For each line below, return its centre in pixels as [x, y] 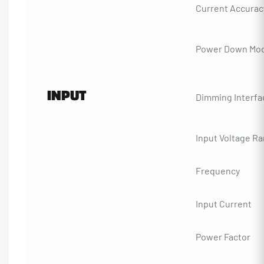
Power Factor [223, 236]
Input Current [224, 203]
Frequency [218, 170]
